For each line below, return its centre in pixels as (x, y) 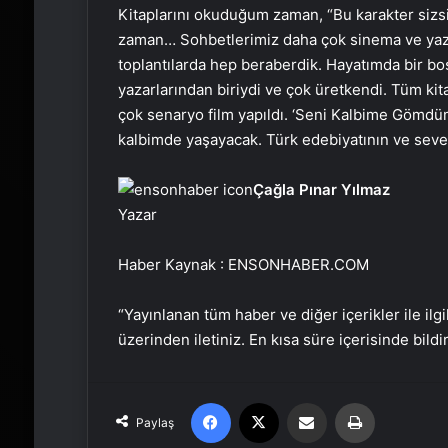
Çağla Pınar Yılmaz (321, 189)
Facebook (260, 401)
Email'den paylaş (345, 401)
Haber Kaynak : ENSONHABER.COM (243, 264)
